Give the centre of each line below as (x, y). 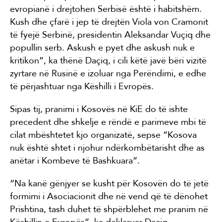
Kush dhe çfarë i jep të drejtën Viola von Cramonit (109, 22)
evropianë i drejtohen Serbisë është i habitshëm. (106, 9)
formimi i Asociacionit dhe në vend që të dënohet (109, 196)
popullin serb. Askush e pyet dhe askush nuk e (102, 47)
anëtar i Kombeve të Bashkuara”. (75, 160)
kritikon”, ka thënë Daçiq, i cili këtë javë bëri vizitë (108, 60)
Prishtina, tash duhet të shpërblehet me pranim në (109, 209)
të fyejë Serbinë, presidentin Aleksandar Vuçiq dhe (110, 34)
